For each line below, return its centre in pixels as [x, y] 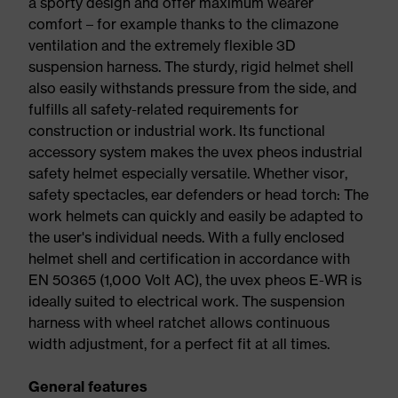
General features [88, 386]
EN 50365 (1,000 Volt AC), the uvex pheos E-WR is [195, 280]
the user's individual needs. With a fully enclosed [187, 237]
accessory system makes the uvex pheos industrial [195, 152]
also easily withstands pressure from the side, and [193, 88]
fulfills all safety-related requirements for [163, 109]
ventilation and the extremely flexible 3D [162, 45]
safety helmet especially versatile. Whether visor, [188, 173]
